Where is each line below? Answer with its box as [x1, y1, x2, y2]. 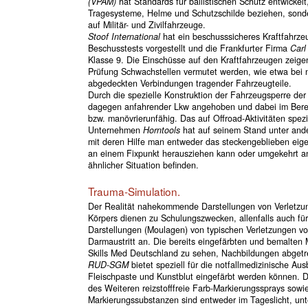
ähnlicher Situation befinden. [87, 159, 199, 172]
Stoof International [87, 30, 160, 43]
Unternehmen [87, 124, 143, 137]
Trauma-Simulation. [87, 184, 180, 199]
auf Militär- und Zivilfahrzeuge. [87, 19, 206, 32]
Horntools [142, 124, 180, 137]
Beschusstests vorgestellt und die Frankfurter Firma [87, 42, 290, 55]
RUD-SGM [87, 258, 129, 272]
